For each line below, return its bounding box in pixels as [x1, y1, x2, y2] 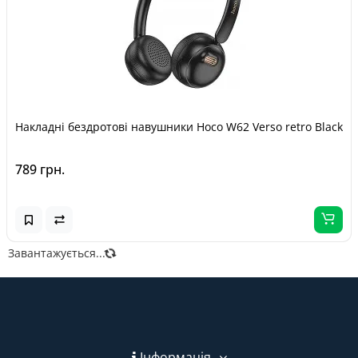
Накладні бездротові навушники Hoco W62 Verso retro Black [15, 119, 343, 134]
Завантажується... [8, 245, 105, 261]
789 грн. [15, 161, 65, 178]
